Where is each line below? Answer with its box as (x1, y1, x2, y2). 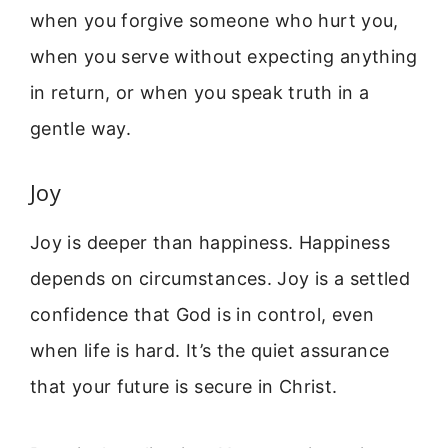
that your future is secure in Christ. (30, 376, 338, 398)
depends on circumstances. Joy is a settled (30, 268, 411, 290)
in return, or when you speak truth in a (30, 81, 370, 103)
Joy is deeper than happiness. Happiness (30, 232, 391, 254)
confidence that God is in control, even (30, 304, 375, 326)
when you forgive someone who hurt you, (30, 9, 399, 31)
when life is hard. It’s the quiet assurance (30, 340, 390, 362)
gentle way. (30, 117, 131, 139)
